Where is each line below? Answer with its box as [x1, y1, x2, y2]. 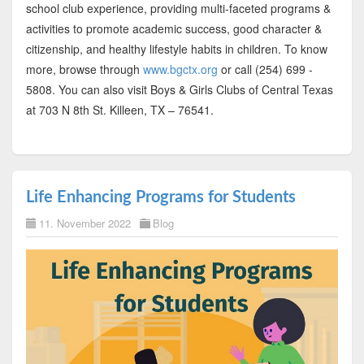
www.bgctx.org [142, 61, 218, 78]
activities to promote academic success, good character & [25, 20, 322, 37]
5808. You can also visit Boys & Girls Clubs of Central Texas [25, 81, 333, 98]
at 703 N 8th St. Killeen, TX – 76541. [25, 102, 214, 119]
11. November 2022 [38, 215, 131, 232]
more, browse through [25, 61, 143, 78]
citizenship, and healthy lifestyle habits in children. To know [25, 41, 327, 58]
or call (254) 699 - [217, 61, 313, 78]
